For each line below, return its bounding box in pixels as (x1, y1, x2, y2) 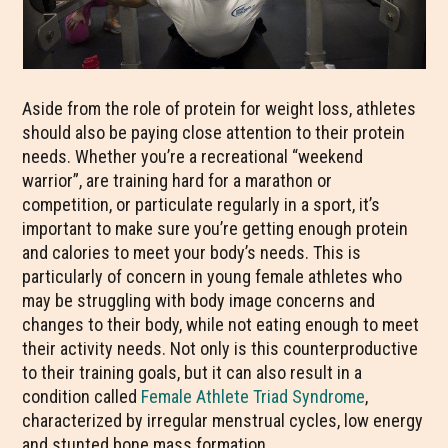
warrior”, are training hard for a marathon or (22, 170, 333, 191)
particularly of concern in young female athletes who (22, 266, 403, 287)
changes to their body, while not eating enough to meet (22, 314, 420, 335)
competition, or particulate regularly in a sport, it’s (22, 194, 381, 215)
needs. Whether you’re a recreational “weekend (22, 146, 364, 167)
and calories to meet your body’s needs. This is (22, 242, 362, 263)
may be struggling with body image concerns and (22, 290, 376, 311)
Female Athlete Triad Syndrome (141, 386, 366, 407)
